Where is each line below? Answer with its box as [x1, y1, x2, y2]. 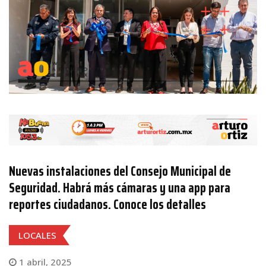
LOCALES [18, 229, 56, 241]
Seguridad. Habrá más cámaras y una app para [9, 178, 230, 198]
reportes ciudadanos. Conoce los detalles [9, 194, 206, 215]
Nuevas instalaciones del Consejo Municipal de [9, 161, 231, 182]
